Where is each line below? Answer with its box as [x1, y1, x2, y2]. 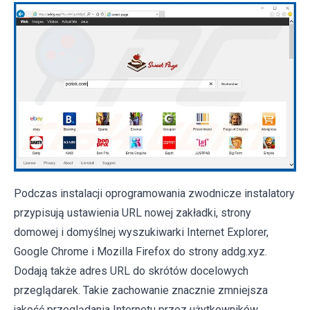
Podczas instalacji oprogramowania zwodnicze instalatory [14, 187, 295, 201]
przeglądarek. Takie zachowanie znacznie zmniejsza [14, 284, 268, 298]
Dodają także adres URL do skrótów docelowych [14, 264, 248, 278]
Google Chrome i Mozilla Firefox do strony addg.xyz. [14, 245, 267, 259]
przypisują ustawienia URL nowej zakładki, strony [14, 206, 251, 220]
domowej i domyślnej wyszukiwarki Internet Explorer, [14, 226, 268, 239]
